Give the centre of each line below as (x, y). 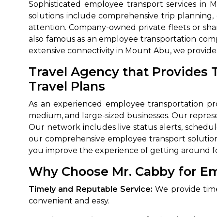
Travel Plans (67, 86)
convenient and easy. (69, 201)
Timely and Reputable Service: (91, 189)
